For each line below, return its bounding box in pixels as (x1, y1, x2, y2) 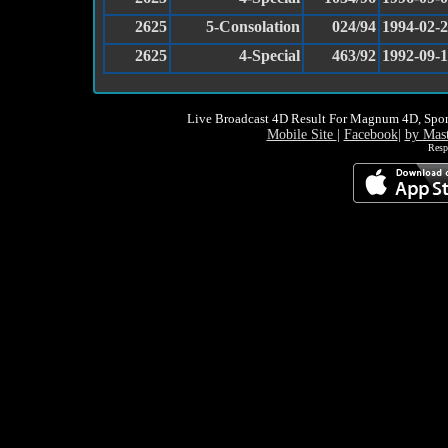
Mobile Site (266, 127, 337, 143)
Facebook (343, 127, 398, 143)
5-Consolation (206, 18, 300, 36)
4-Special (239, 47, 300, 65)
